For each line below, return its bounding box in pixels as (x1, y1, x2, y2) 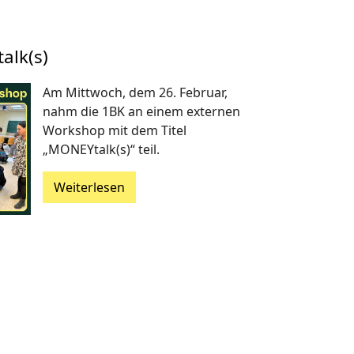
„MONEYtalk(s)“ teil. (42, 140, 160, 158)
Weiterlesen (53, 178, 125, 196)
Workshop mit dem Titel (42, 121, 186, 139)
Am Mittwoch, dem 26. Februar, (42, 83, 228, 101)
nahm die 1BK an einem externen (42, 102, 240, 120)
